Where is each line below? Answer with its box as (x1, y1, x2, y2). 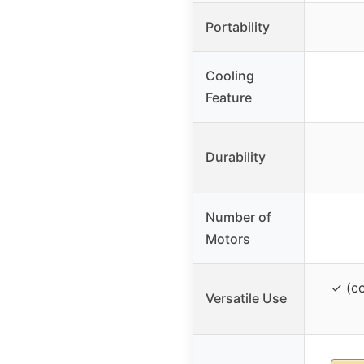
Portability (206, 18, 270, 35)
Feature (206, 89, 252, 106)
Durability (206, 148, 266, 165)
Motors (206, 230, 250, 247)
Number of (206, 208, 271, 225)
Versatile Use (206, 289, 287, 306)
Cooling (206, 67, 254, 84)
